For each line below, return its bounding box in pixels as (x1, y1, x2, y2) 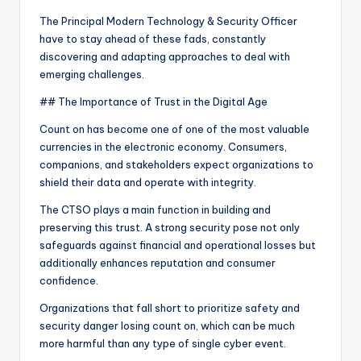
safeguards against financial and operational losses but (39, 239, 316, 252)
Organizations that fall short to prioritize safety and (39, 301, 300, 315)
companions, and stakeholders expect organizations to (39, 158, 313, 172)
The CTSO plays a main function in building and (39, 203, 271, 217)
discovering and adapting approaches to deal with (39, 50, 290, 64)
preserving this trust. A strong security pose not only (39, 221, 300, 234)
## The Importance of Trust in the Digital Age (39, 95, 268, 109)
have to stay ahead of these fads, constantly (39, 32, 266, 46)
